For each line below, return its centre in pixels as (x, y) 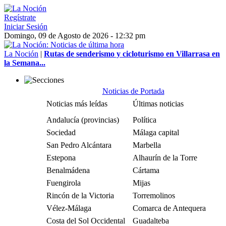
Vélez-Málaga (69, 208)
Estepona (61, 158)
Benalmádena (68, 170)
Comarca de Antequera (169, 208)
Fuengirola (64, 183)
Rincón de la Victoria (80, 195)
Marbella (147, 145)
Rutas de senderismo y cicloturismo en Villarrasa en (132, 54)
